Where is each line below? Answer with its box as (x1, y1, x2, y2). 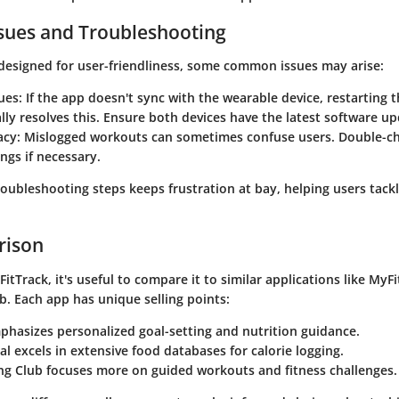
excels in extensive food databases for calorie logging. (11, 341, 344, 359)
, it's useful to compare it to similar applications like (48, 270, 369, 288)
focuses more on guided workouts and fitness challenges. (43, 361, 397, 379)
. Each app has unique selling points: (7, 289, 230, 307)
